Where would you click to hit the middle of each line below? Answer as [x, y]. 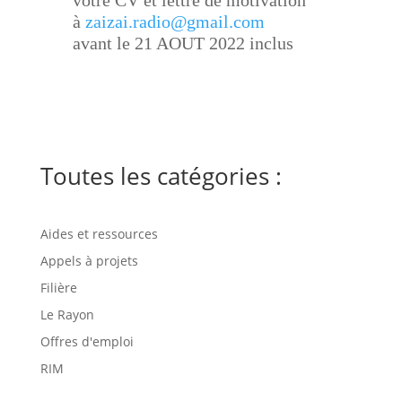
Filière [58, 288]
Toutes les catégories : [161, 176]
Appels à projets [89, 261]
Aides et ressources [99, 234]
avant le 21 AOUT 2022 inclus [183, 44]
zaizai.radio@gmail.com [175, 22]
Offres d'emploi [87, 342]
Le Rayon [67, 315]
